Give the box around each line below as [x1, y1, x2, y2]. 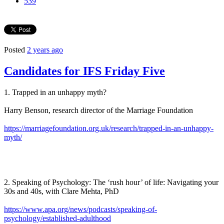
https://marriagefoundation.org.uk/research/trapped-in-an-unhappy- [4, 123, 213, 132]
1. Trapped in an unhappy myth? [4, 87, 106, 96]
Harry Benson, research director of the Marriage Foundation [4, 105, 193, 114]
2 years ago [27, 45, 63, 54]
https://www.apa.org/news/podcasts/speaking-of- [4, 204, 157, 213]
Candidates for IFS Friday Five [4, 64, 165, 77]
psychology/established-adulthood [4, 213, 111, 222]
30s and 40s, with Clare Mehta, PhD [4, 186, 119, 195]
